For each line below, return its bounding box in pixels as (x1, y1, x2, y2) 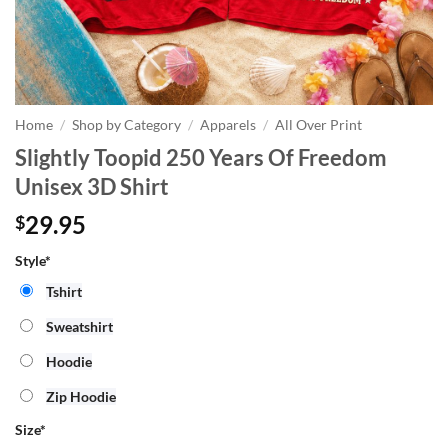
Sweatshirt (46, 317, 113, 335)
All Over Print (275, 117, 363, 133)
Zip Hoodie (46, 387, 116, 405)
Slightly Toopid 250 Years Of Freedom (15, 143, 387, 171)
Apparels (200, 117, 257, 133)
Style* (15, 251, 51, 269)
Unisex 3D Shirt (15, 172, 169, 200)
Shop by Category (72, 117, 182, 133)
